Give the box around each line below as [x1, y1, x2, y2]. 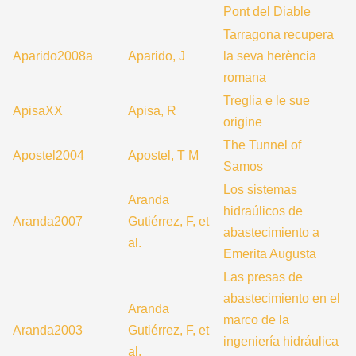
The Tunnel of [223, 138, 301, 152]
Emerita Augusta [223, 247, 316, 261]
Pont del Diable [223, 5, 311, 18]
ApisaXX [13, 104, 63, 118]
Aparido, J [128, 49, 185, 63]
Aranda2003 [13, 323, 83, 337]
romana [223, 71, 266, 84]
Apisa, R [128, 104, 176, 118]
